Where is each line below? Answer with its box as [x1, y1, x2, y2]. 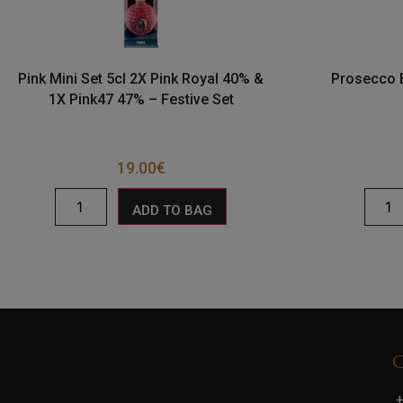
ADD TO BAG [132, 201, 213, 219]
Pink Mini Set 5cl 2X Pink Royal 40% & [18, 69, 264, 87]
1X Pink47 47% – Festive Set [48, 90, 234, 108]
